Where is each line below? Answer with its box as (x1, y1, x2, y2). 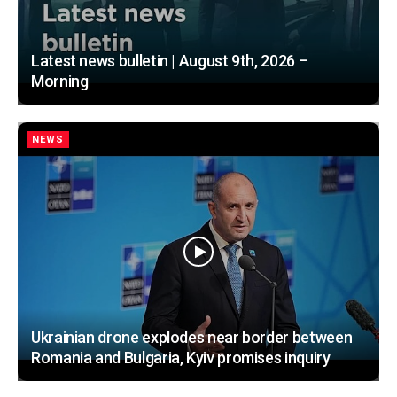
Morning (31, 71, 89, 90)
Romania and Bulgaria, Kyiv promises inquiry (31, 347, 331, 367)
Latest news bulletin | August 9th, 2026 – (31, 51, 308, 70)
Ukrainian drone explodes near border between (31, 327, 353, 346)
